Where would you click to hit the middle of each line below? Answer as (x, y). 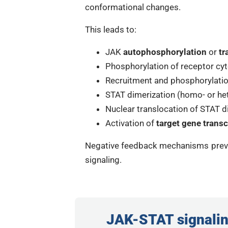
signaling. (103, 160)
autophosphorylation (165, 52)
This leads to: (111, 30)
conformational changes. (133, 7)
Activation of (131, 123)
